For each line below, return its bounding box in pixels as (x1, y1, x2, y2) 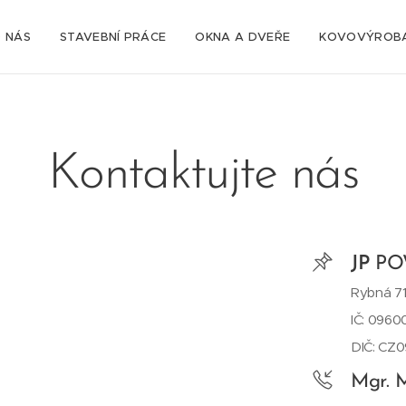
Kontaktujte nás (47, 150, 359, 200)
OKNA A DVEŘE (195, 29, 291, 44)
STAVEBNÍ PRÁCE (59, 29, 167, 44)
